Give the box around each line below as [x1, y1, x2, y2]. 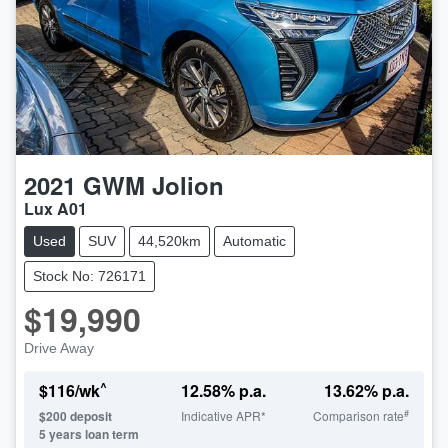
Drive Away [24, 340, 94, 357]
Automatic [223, 233, 286, 250]
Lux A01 [24, 197, 87, 221]
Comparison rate [312, 407, 404, 425]
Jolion [152, 168, 224, 203]
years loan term [46, 425, 139, 444]
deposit [67, 407, 112, 426]
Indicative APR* [181, 407, 267, 425]
